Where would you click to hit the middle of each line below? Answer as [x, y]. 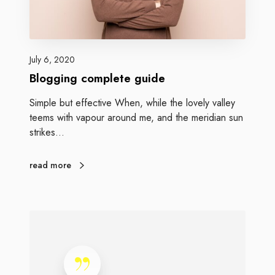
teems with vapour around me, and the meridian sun [136, 117]
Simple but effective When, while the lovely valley [132, 103]
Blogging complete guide [97, 78]
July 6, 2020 [52, 59]
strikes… [47, 132]
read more [50, 165]
